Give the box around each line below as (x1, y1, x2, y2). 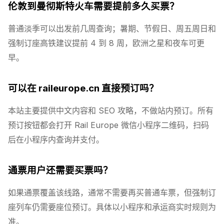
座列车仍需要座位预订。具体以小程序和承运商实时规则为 (8, 201, 216, 212)
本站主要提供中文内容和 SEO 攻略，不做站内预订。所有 (8, 105, 213, 115)
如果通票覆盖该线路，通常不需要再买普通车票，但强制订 (8, 187, 216, 197)
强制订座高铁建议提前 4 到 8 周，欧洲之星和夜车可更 (8, 37, 204, 48)
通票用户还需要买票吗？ (8, 164, 112, 176)
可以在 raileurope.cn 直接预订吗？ (8, 82, 158, 94)
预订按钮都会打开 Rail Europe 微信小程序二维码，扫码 (8, 119, 209, 130)
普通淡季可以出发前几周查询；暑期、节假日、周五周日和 (8, 23, 216, 33)
